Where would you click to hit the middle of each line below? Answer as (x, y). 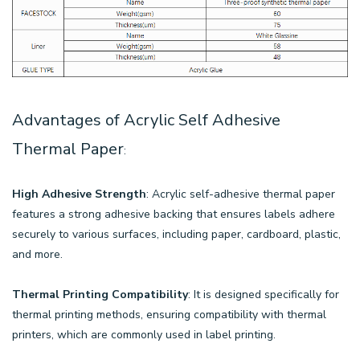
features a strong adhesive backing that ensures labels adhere (174, 215)
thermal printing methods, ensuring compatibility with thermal (169, 315)
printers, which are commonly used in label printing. (144, 335)
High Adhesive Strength (79, 194)
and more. (37, 255)
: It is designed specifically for (264, 295)
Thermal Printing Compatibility (100, 295)
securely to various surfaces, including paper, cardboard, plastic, (176, 235)
